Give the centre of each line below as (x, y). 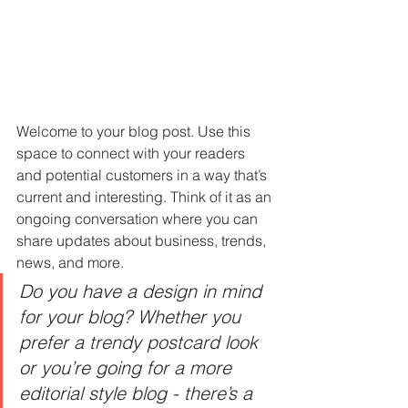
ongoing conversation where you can (139, 219)
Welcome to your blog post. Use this (135, 132)
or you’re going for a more (128, 368)
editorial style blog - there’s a (138, 393)
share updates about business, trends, (143, 241)
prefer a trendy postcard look (141, 342)
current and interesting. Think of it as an (146, 197)
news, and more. (72, 263)
